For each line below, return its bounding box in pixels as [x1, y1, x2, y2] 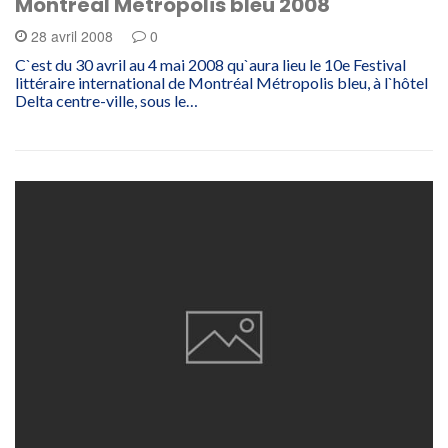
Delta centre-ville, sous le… [15, 90, 198, 110]
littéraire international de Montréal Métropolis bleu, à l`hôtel [15, 72, 428, 92]
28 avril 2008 [27, 25, 117, 46]
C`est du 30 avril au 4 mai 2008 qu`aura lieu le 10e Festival [15, 54, 406, 74]
